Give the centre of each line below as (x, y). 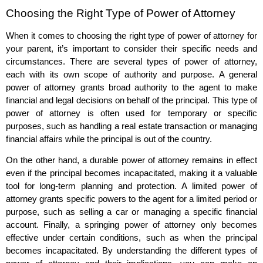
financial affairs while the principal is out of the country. (109, 139)
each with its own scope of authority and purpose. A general (131, 74)
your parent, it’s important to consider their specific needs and (131, 48)
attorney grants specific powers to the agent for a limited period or (131, 199)
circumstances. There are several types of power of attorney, (131, 61)
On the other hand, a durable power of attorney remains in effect (131, 160)
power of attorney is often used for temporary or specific (131, 113)
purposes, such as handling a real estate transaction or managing (131, 126)
